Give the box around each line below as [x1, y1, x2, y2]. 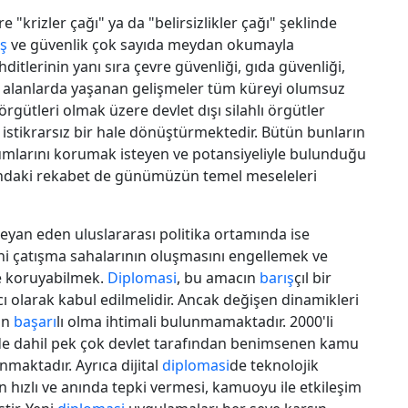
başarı [14, 311, 56, 331]
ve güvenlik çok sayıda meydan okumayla [7, 34, 294, 55]
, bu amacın [177, 267, 260, 288]
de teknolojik [229, 354, 319, 375]
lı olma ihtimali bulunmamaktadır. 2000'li [56, 311, 333, 331]
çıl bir [294, 267, 331, 288]
